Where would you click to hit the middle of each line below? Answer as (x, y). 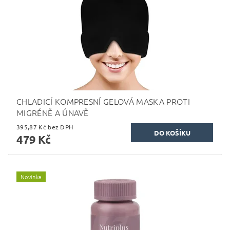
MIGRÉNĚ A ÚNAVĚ (53, 113)
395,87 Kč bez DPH (61, 127)
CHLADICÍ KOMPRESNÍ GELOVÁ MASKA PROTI (103, 101)
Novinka (31, 176)
